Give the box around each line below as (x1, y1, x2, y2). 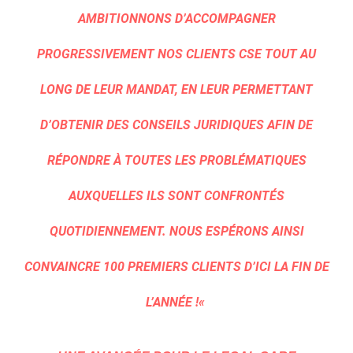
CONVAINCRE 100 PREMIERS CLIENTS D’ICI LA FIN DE (24, 259, 329, 274)
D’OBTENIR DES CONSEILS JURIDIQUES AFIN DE (40, 117, 313, 132)
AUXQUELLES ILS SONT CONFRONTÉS (69, 188, 284, 203)
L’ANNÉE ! (145, 295, 199, 310)
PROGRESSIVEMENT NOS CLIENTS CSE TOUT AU (37, 46, 316, 61)
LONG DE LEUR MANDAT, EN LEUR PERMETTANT (40, 82, 313, 97)
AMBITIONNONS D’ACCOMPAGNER (77, 11, 276, 26)
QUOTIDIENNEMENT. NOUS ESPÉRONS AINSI (49, 224, 304, 239)
